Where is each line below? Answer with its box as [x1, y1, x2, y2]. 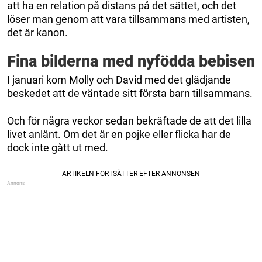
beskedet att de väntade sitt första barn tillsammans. [7, 87, 253, 100]
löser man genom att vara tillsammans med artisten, [7, 13, 250, 26]
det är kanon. [7, 26, 68, 39]
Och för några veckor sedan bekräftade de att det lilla [7, 115, 251, 127]
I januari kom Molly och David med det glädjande [7, 74, 231, 87]
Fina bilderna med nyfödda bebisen [7, 52, 255, 71]
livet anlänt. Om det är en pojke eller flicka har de [7, 128, 231, 141]
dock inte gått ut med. [7, 142, 108, 154]
